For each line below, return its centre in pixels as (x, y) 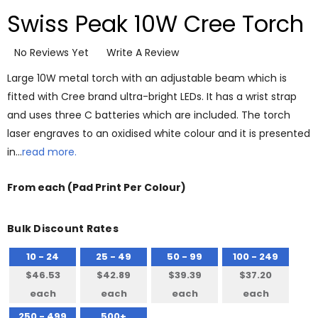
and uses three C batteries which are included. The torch (149, 115)
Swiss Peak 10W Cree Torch (155, 24)
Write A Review (143, 52)
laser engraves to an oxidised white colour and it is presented (159, 134)
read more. (49, 152)
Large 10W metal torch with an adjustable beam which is (147, 78)
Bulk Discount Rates (63, 229)
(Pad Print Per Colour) (127, 188)
